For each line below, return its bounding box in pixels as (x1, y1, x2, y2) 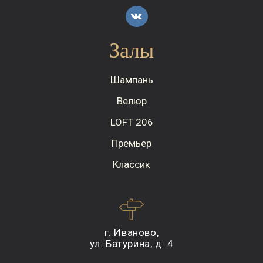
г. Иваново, (104, 226, 159, 238)
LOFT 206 (110, 116, 153, 128)
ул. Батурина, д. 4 (89, 237, 174, 249)
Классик (113, 158, 150, 170)
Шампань (110, 73, 153, 86)
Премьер (112, 137, 151, 149)
